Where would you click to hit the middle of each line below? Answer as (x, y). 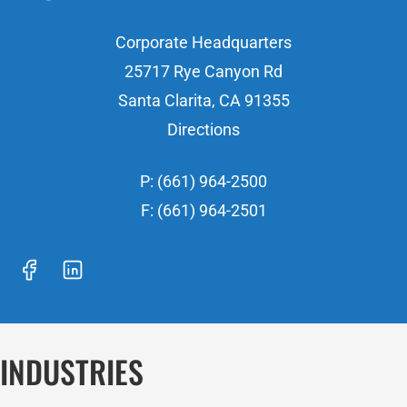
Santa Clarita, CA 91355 (203, 100)
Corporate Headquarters (203, 42)
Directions (203, 129)
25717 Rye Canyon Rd (203, 71)
